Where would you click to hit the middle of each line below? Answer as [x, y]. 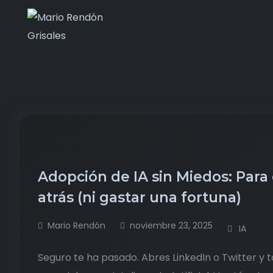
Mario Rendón [76, 225]
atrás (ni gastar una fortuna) [141, 197]
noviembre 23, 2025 [171, 225]
